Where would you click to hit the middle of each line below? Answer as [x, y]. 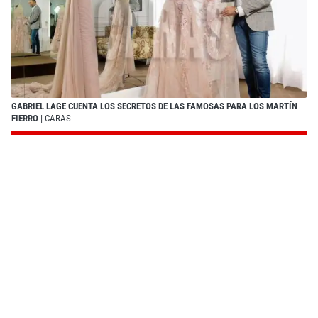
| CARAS [55, 118]
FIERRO [25, 118]
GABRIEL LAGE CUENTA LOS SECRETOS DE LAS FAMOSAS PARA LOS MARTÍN [154, 106]
